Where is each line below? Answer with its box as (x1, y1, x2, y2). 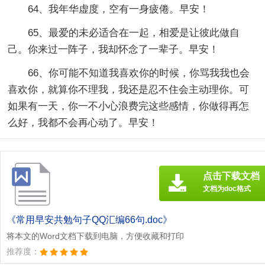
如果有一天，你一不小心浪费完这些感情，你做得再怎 (8, 100, 250, 112)
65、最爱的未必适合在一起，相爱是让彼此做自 (28, 27, 240, 38)
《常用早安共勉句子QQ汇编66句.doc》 (7, 214, 172, 225)
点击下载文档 (203, 170, 260, 181)
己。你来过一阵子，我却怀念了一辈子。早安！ (8, 43, 219, 55)
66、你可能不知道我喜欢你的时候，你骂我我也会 (28, 67, 250, 79)
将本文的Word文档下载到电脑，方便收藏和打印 (7, 231, 184, 241)
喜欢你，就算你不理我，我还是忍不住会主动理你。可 (8, 83, 250, 95)
